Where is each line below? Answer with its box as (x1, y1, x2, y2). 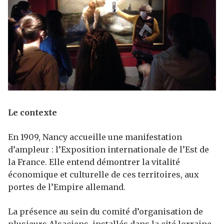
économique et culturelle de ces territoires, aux (8, 169, 199, 179)
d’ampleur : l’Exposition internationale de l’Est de (8, 144, 209, 154)
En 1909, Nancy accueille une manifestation (8, 132, 182, 142)
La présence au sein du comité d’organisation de (8, 206, 203, 216)
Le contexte (8, 107, 57, 117)
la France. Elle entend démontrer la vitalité (8, 157, 180, 167)
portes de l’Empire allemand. (8, 182, 125, 192)
